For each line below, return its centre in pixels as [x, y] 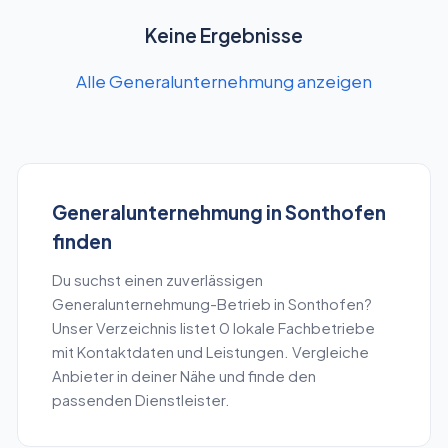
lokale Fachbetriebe [302, 328]
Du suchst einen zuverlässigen [157, 280]
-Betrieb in [248, 304]
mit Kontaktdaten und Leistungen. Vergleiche [210, 352]
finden [81, 240]
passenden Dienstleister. [140, 400]
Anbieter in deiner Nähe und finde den [183, 376]
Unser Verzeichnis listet [135, 328]
